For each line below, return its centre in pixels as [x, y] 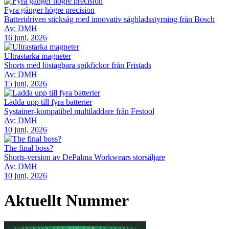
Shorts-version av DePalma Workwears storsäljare [85, 157]
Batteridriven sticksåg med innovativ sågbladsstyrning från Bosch [109, 19]
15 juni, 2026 [26, 83]
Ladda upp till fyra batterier [48, 102]
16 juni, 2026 [26, 37]
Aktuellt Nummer [66, 201]
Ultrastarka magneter [38, 56]
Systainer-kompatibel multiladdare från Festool [79, 111]
